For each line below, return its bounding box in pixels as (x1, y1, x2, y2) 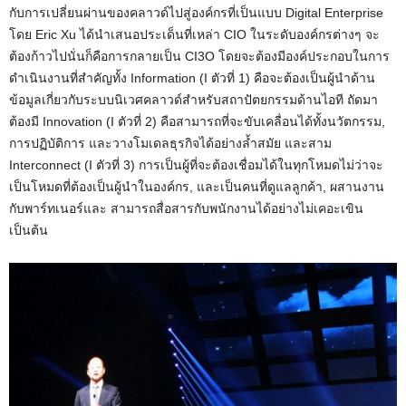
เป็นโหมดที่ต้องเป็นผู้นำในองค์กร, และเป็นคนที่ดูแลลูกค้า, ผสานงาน (9, 179, 384, 194)
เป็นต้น (9, 222, 48, 237)
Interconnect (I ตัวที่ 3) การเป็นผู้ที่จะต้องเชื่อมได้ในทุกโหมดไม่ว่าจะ (9, 157, 383, 172)
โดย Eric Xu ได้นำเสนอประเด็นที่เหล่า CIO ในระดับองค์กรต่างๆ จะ (9, 26, 380, 42)
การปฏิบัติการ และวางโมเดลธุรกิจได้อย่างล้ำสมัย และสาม (9, 135, 332, 150)
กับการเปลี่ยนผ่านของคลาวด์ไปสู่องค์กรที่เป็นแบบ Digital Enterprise (9, 5, 383, 20)
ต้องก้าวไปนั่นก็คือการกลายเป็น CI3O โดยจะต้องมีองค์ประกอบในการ (9, 48, 390, 63)
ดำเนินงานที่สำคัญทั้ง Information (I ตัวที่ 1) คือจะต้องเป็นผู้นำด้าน (9, 70, 375, 85)
